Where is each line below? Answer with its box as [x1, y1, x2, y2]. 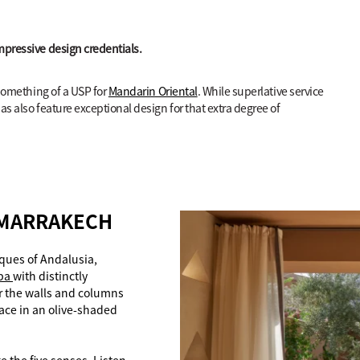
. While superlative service [197, 83, 324, 99]
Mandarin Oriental [108, 83, 198, 99]
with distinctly [13, 268, 88, 284]
